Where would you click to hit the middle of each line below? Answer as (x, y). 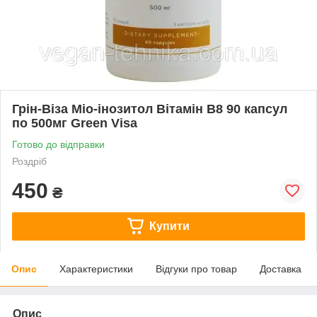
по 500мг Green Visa (75, 123)
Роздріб (29, 161)
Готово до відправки (58, 144)
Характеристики (96, 269)
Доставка (281, 269)
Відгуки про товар (196, 269)
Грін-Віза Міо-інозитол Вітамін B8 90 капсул (150, 109)
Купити (169, 226)
